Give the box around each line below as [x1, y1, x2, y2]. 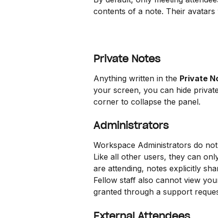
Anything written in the [93, 73, 180, 83]
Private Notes [93, 52, 161, 65]
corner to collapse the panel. [93, 96, 200, 107]
